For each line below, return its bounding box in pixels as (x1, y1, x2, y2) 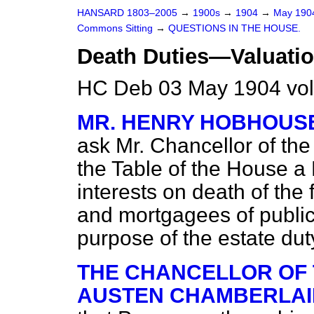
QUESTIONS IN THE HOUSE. (168, 23, 301, 34)
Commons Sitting (77, 23, 156, 34)
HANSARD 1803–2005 (77, 8, 177, 18)
